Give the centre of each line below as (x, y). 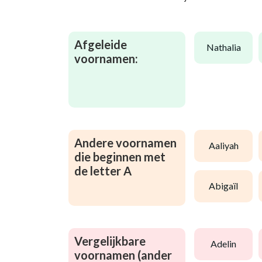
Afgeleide (101, 44)
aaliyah (227, 146)
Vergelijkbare (110, 241)
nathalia (227, 47)
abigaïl (227, 186)
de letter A (103, 170)
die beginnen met (120, 156)
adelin (227, 244)
